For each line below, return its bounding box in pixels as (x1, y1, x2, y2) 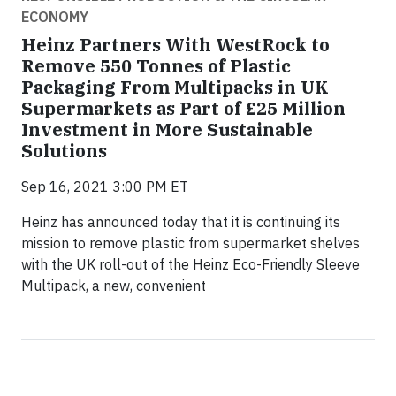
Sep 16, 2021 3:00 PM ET (21, 178, 188, 196)
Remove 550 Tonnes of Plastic (21, 54, 291, 79)
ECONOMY (21, 8, 88, 27)
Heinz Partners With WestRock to (21, 33, 330, 57)
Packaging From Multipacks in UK (21, 75, 329, 100)
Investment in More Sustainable (21, 118, 313, 142)
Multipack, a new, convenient (21, 277, 206, 295)
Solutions (21, 139, 107, 164)
